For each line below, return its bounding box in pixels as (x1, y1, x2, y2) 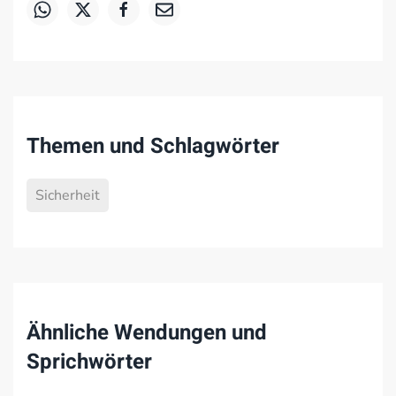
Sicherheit (35, 186, 100, 205)
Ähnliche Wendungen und (27, 317, 267, 348)
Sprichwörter (27, 346, 152, 377)
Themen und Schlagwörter (27, 131, 279, 162)
